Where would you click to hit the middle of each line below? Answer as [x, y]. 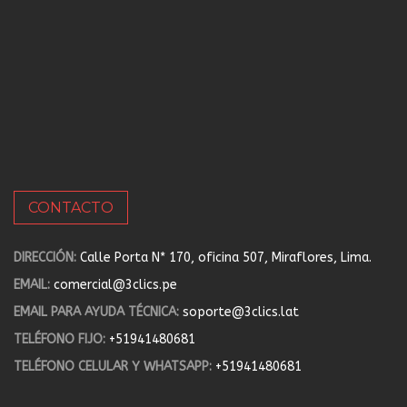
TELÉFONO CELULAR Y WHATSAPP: [113, 366]
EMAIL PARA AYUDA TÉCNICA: [96, 312]
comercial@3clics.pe [115, 284]
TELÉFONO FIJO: [60, 339]
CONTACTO [71, 207]
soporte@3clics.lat [241, 312]
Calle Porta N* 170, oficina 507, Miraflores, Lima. [226, 257]
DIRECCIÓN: [45, 257]
